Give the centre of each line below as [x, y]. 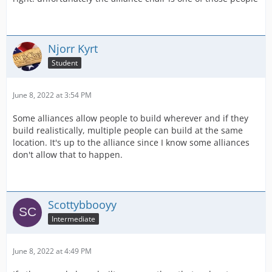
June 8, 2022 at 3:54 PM [52, 95]
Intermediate [73, 219]
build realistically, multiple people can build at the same [128, 130]
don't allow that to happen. [68, 155]
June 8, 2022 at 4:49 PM [52, 251]
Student [65, 63]
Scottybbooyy [82, 205]
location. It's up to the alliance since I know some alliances [131, 142]
